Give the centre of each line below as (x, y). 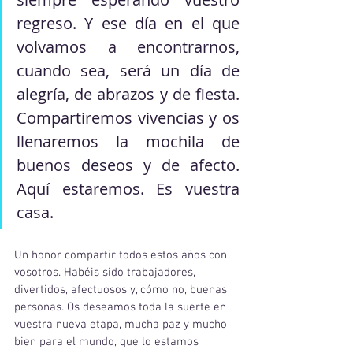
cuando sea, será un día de (128, 71)
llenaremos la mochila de (128, 141)
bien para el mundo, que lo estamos (108, 342)
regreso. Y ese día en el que (128, 23)
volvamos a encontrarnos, (128, 47)
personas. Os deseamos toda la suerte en (122, 307)
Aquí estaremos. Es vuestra (128, 189)
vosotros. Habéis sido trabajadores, (106, 273)
